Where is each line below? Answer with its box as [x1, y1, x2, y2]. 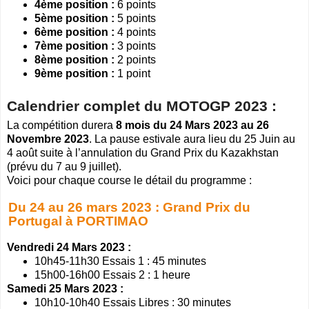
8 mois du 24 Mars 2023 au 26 [116, 119, 269, 132]
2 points [114, 54, 156, 66]
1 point [114, 68, 150, 80]
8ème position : [34, 54, 114, 66]
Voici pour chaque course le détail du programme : [7, 175, 252, 187]
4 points [114, 26, 156, 39]
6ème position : [34, 26, 114, 39]
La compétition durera [7, 119, 116, 132]
